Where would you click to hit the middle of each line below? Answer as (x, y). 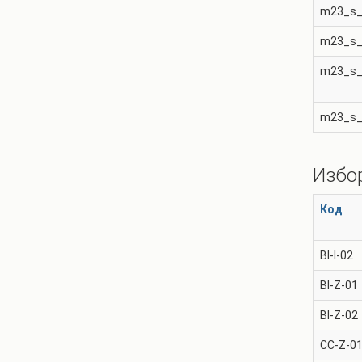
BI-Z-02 (339, 315)
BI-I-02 (337, 255)
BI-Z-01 (339, 285)
